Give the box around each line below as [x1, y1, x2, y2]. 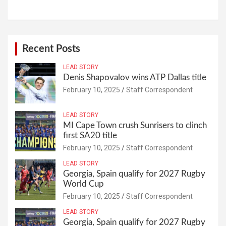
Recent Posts [22, 43, 80, 54]
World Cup [63, 179, 104, 188]
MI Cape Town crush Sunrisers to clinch [63, 121, 207, 130]
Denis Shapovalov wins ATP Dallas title [63, 73, 206, 82]
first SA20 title [63, 131, 117, 140]
